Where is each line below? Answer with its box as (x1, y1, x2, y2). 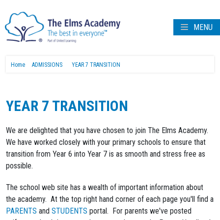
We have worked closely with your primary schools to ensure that (6, 137, 206, 147)
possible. (6, 161, 37, 170)
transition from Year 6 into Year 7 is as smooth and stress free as (6, 149, 205, 159)
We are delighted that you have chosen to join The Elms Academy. (6, 126, 210, 135)
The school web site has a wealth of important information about (6, 183, 203, 192)
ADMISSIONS (32, 61, 62, 68)
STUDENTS (52, 206, 87, 216)
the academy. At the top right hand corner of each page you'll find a (6, 194, 214, 204)
